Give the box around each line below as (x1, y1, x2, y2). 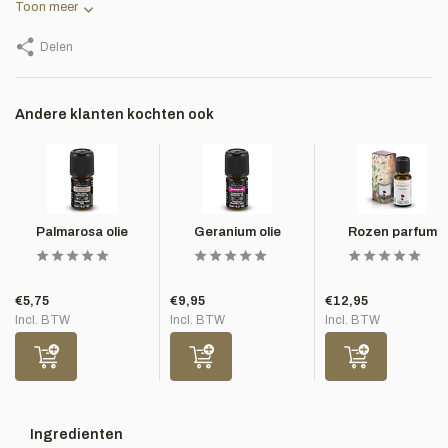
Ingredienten (30, 427, 123, 442)
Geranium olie (193, 225, 281, 239)
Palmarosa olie (36, 225, 128, 239)
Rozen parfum (347, 225, 437, 239)
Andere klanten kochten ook (15, 107, 214, 122)
